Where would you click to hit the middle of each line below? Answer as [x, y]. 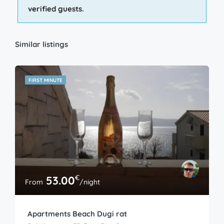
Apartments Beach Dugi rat [77, 213]
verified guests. [56, 9]
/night [90, 182]
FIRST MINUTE [45, 80]
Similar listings [41, 44]
